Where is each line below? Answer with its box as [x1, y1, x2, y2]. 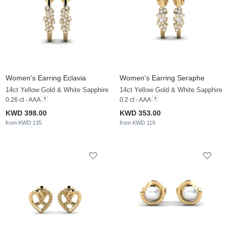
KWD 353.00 [120, 109, 161, 118]
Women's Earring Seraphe [120, 74, 205, 82]
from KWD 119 [120, 120, 155, 126]
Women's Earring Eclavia [6, 74, 86, 82]
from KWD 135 [6, 120, 42, 126]
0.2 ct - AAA [120, 96, 151, 104]
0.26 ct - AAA [6, 96, 40, 104]
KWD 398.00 [6, 109, 47, 118]
